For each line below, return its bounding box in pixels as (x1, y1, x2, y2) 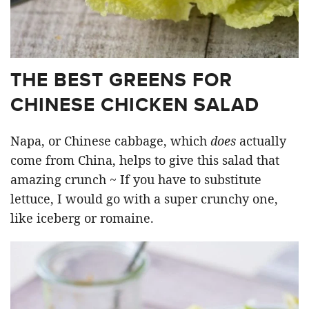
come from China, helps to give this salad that (10, 152, 279, 168)
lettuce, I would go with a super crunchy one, (10, 190, 278, 207)
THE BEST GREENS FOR (10, 66, 232, 94)
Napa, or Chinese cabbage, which (10, 132, 210, 149)
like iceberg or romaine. (10, 210, 154, 226)
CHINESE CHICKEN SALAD (10, 90, 259, 119)
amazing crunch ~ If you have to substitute (10, 171, 261, 188)
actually (236, 132, 286, 149)
